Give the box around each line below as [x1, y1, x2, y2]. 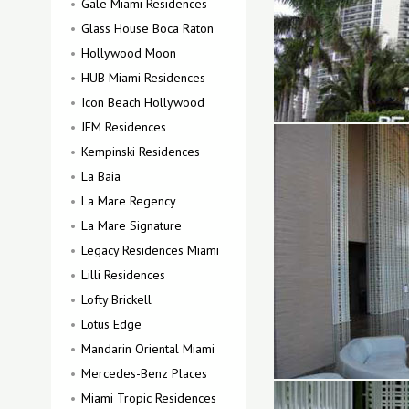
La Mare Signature [81, 217, 182, 234]
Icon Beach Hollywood [81, 94, 204, 110]
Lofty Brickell [81, 291, 152, 308]
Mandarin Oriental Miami [81, 341, 215, 357]
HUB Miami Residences [81, 69, 205, 86]
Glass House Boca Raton [81, 20, 214, 37]
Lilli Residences [81, 267, 165, 283]
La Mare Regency [81, 193, 176, 209]
